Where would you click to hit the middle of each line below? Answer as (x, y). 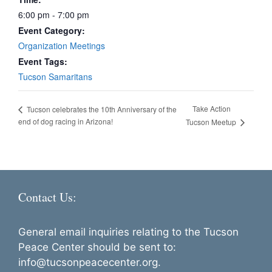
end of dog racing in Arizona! (66, 121)
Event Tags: (43, 61)
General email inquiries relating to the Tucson (128, 232)
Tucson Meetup (212, 122)
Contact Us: (47, 197)
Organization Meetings (62, 46)
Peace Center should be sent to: (97, 247)
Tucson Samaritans (55, 76)
